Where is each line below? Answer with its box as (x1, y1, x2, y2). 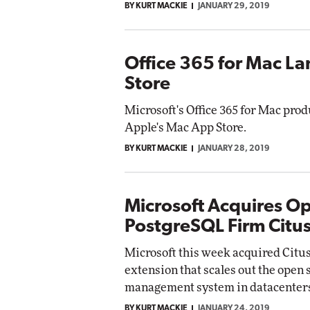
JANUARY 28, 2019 (198, 144, 270, 153)
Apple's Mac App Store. (125, 121, 246, 134)
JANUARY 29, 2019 (198, 1, 270, 10)
